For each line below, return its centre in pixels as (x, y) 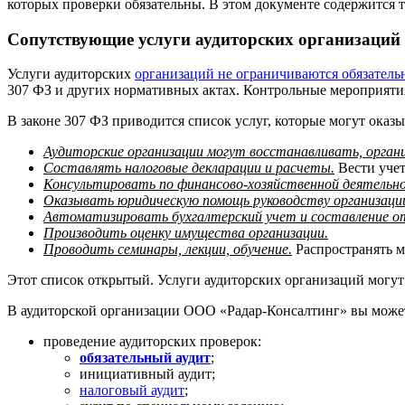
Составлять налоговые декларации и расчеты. (189, 168)
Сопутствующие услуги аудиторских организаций (204, 39)
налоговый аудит (132, 391)
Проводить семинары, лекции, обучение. (168, 250)
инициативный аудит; (147, 374)
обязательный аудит (145, 358)
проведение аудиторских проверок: (152, 342)
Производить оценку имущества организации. (186, 233)
